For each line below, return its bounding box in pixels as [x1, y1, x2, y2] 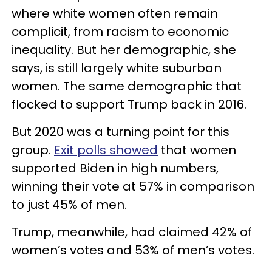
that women [158, 141, 236, 158]
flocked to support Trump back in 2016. [12, 95, 250, 113]
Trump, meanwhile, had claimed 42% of [12, 223, 252, 240]
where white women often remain [12, 4, 218, 22]
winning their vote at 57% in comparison [12, 177, 254, 195]
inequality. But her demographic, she [12, 41, 236, 58]
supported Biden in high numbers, [12, 159, 219, 177]
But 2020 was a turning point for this [12, 123, 229, 140]
